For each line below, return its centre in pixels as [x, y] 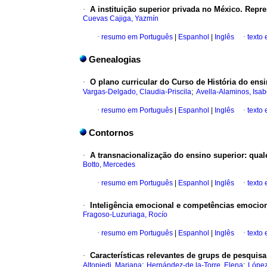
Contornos [111, 133]
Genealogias [115, 60]
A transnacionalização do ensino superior [167, 156]
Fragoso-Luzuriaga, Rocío [125, 215]
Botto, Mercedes [109, 165]
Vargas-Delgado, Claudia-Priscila [137, 92]
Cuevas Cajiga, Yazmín [121, 19]
